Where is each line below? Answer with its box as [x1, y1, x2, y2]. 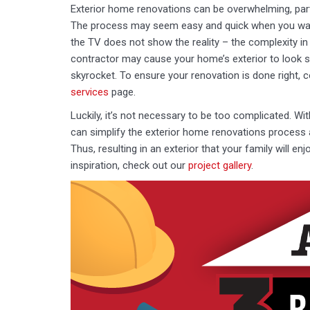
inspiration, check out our [71, 159, 188, 172]
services [71, 86, 109, 98]
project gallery [188, 159, 251, 172]
